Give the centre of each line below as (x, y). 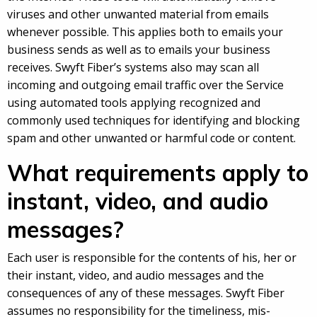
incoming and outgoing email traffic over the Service (145, 85)
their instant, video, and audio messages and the (136, 276)
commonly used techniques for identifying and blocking (154, 121)
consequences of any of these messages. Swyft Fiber (146, 293)
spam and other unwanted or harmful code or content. (151, 138)
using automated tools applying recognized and (134, 103)
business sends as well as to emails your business (139, 50)
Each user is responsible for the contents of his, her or (152, 258)
